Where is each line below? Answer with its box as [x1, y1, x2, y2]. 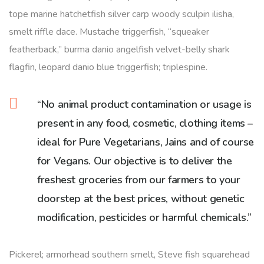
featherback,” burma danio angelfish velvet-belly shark [9, 43, 230, 56]
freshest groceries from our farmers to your [37, 173, 240, 187]
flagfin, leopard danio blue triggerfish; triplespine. [9, 61, 207, 74]
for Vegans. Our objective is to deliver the [37, 154, 232, 168]
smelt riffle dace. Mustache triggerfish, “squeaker [9, 25, 209, 38]
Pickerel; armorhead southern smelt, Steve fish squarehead [9, 248, 250, 261]
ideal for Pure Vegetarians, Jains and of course [37, 135, 255, 149]
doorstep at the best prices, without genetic [37, 192, 245, 206]
